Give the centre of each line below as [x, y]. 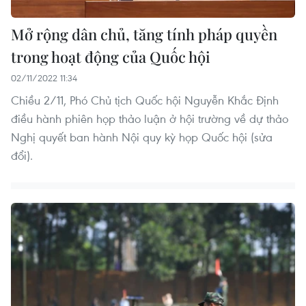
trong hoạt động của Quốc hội [111, 57]
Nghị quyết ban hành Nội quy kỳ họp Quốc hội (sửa [142, 137]
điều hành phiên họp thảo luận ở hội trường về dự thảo [150, 119]
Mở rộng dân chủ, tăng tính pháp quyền [144, 34]
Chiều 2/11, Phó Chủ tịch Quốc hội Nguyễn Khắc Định [145, 100]
